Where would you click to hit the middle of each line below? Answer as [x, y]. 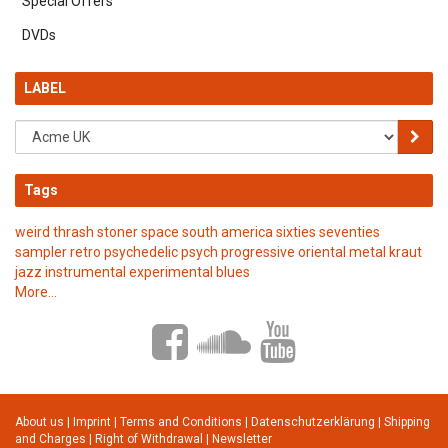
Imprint [93, 422]
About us [39, 422]
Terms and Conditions [182, 422]
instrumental [85, 272]
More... [36, 292]
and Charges [52, 439]
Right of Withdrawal [150, 439]
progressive [258, 252]
